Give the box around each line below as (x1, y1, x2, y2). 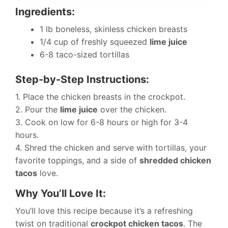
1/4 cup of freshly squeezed (40, 36, 150, 47)
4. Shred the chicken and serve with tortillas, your (15, 142, 207, 153)
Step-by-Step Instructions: (15, 73, 149, 85)
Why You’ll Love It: (15, 187, 106, 199)
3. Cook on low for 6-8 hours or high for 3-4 (15, 117, 188, 127)
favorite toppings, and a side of (15, 155, 139, 165)
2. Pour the (15, 104, 60, 115)
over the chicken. (98, 104, 166, 115)
